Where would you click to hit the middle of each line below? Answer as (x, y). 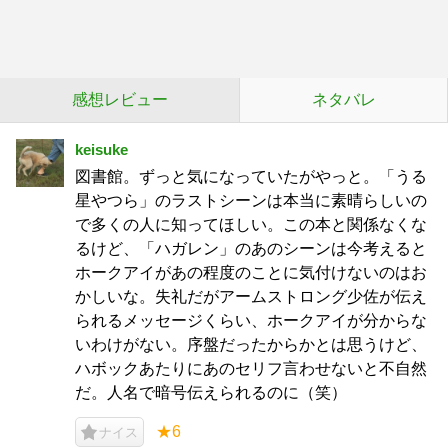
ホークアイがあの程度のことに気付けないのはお (251, 272)
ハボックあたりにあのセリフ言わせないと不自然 (251, 368)
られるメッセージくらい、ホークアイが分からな (251, 320)
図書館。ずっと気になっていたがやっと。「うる (251, 176)
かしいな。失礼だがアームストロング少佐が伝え (251, 296)
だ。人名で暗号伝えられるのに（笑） (211, 392)
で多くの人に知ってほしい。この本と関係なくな (251, 224)
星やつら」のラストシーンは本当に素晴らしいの (251, 200)
